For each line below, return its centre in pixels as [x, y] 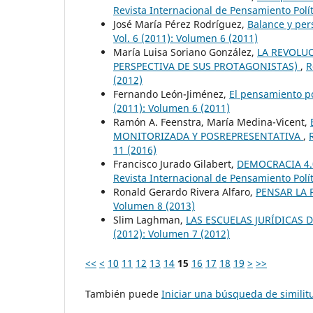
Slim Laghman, [150, 219]
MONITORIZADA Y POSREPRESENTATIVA [208, 136]
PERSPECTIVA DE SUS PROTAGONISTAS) [207, 66]
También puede [123, 293]
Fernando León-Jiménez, [171, 94]
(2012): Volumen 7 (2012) [172, 233]
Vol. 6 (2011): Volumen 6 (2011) [185, 38]
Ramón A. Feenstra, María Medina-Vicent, [212, 122]
